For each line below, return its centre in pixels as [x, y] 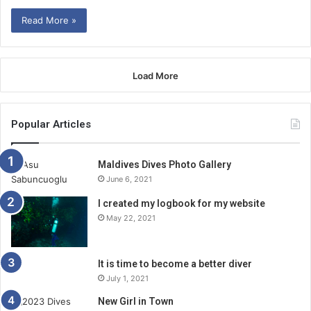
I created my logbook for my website [182, 203]
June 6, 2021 [129, 179]
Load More [155, 75]
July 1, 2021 [127, 278]
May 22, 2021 [131, 218]
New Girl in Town [136, 301]
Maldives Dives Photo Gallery [165, 164]
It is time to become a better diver [175, 263]
